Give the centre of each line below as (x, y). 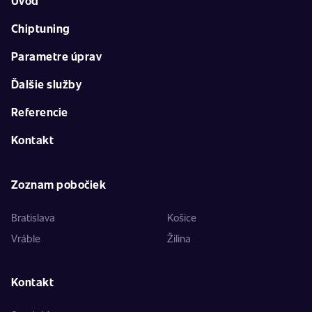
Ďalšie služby (47, 84)
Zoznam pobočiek (59, 184)
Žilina (179, 238)
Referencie (40, 112)
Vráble (26, 238)
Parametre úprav (57, 56)
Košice (182, 217)
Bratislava (33, 217)
